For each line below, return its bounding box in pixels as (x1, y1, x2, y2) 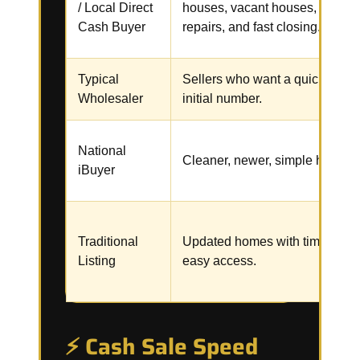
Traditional (78, 235, 138, 248)
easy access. (182, 254, 256, 268)
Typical (78, 72, 119, 86)
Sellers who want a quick (182, 72, 325, 86)
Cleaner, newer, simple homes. (182, 153, 358, 167)
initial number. (182, 92, 262, 105)
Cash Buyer (78, 20, 145, 34)
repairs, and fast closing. (182, 20, 321, 34)
